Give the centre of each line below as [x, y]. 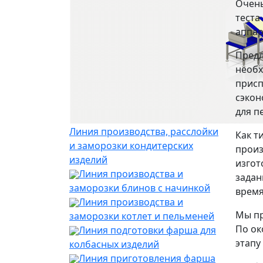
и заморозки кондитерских [131, 145]
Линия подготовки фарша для [147, 230]
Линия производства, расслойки [144, 131]
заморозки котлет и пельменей [142, 216]
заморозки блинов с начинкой [140, 188]
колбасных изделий [114, 244]
